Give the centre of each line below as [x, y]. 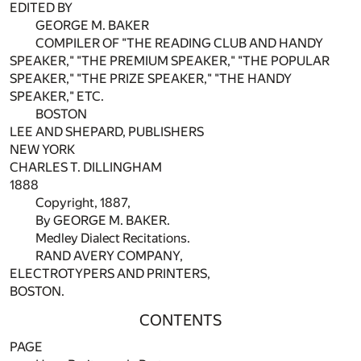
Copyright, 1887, [83, 202]
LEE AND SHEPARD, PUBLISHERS [107, 131]
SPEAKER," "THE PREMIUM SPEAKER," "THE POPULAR [170, 60]
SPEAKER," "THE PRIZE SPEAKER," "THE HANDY [151, 78]
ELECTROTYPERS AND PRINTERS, [110, 273]
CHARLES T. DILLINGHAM [86, 167]
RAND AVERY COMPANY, [109, 255]
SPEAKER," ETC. [57, 96]
